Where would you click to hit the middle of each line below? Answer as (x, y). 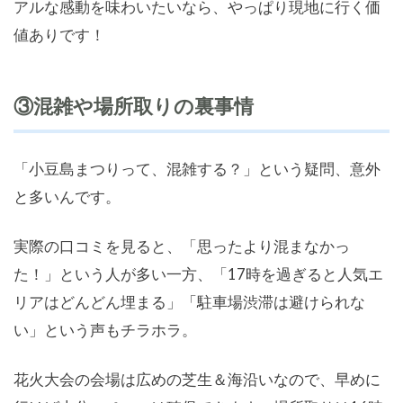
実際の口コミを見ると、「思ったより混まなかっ (182, 246)
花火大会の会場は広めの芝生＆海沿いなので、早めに (197, 380)
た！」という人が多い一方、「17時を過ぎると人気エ (198, 274)
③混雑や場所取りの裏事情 (134, 107)
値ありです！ (59, 35)
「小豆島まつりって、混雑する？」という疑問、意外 (197, 169)
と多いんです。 (67, 197)
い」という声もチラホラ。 (105, 330)
